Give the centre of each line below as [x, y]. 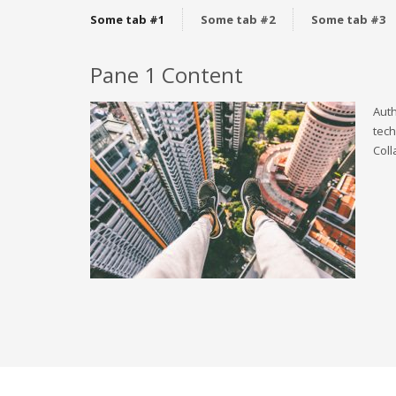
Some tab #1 [127, 19]
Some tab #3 [348, 19]
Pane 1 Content [167, 75]
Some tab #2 [238, 19]
